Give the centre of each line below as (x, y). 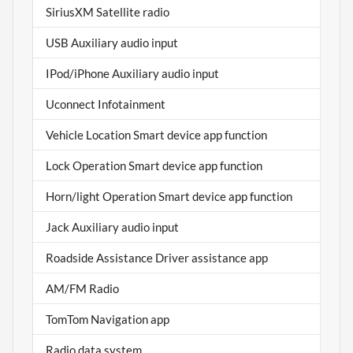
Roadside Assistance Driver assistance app (157, 257)
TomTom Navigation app (108, 319)
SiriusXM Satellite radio (108, 11)
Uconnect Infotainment (106, 104)
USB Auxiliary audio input (112, 42)
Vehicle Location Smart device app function (156, 134)
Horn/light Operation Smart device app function (169, 196)
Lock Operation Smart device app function (154, 165)
